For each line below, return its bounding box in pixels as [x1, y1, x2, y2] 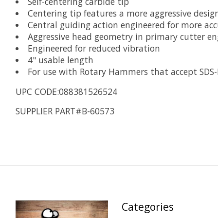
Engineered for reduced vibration [27, 42, 160, 54]
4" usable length [27, 54, 93, 66]
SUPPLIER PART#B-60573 [16, 105, 114, 117]
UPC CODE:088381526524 [16, 85, 117, 97]
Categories [121, 199, 174, 214]
